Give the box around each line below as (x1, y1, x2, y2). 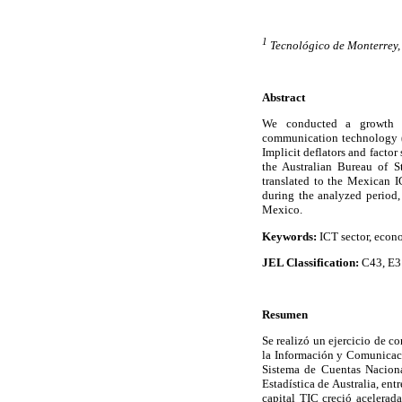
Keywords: (262, 229, 319, 243)
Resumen (262, 308, 308, 322)
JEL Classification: (262, 255, 359, 269)
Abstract (262, 91, 305, 105)
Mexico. (262, 203, 302, 217)
